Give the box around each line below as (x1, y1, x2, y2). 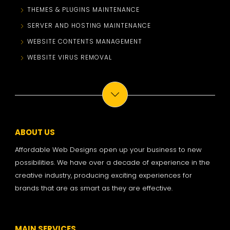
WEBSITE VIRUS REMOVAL (27, 53, 112, 62)
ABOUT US (15, 127, 55, 138)
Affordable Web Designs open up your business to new (15, 145, 202, 155)
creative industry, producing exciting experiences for (15, 170, 193, 180)
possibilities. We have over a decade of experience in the (15, 158, 210, 167)
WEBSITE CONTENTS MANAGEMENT (27, 37, 143, 46)
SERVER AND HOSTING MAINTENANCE (27, 21, 151, 30)
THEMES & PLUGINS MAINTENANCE (27, 5, 140, 14)
